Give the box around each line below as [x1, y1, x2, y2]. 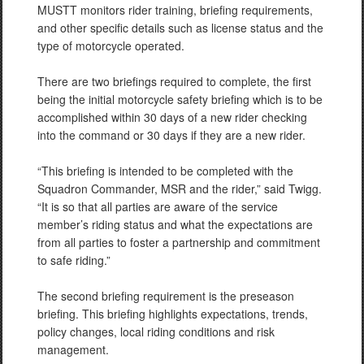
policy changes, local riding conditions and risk [37, 323, 275, 340]
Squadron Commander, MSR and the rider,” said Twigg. [37, 180, 322, 197]
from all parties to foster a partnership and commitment [37, 234, 320, 250]
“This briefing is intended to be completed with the [37, 162, 293, 179]
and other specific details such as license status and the [37, 19, 323, 36]
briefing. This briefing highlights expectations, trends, [37, 305, 308, 322]
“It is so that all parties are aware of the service [37, 198, 278, 214]
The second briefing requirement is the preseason [37, 288, 294, 304]
